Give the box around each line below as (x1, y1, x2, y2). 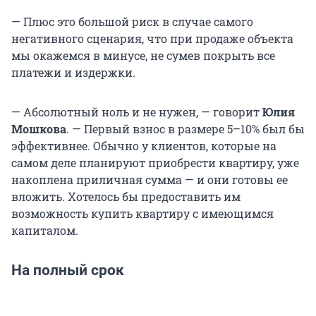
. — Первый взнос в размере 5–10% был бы (66, 121, 305, 137)
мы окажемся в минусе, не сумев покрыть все (11, 48, 275, 63)
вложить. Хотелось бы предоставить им (11, 189, 241, 205)
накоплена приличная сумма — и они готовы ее (11, 172, 288, 188)
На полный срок (11, 262, 124, 279)
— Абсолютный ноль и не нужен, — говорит (11, 104, 262, 120)
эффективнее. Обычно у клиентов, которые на (11, 138, 276, 154)
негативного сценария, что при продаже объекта (11, 31, 293, 47)
